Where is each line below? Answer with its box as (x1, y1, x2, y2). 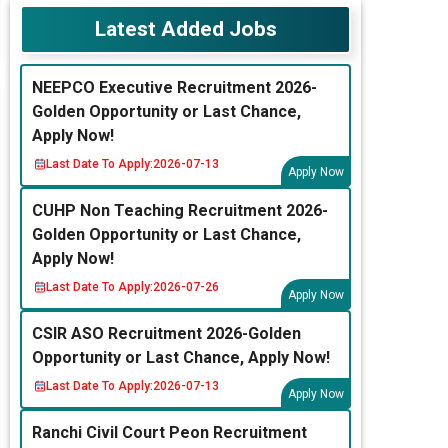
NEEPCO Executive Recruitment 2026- (32, 78, 317, 98)
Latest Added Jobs (94, 17, 277, 42)
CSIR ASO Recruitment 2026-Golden (32, 324, 301, 344)
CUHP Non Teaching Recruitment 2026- (32, 201, 328, 221)
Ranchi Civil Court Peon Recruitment (32, 423, 307, 443)
